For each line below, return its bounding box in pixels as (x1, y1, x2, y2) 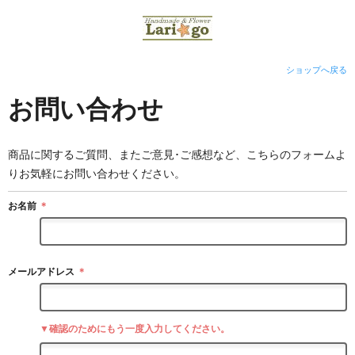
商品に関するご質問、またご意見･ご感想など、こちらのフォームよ (8, 147, 346, 161)
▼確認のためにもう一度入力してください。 (40, 323, 230, 334)
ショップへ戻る (286, 65, 347, 74)
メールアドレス (8, 265, 74, 277)
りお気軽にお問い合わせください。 (8, 166, 185, 180)
